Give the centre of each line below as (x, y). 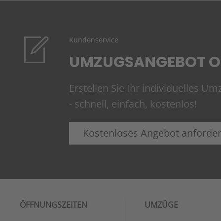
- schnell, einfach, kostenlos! (133, 104)
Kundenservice (94, 40)
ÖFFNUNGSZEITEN (54, 205)
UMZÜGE (161, 205)
